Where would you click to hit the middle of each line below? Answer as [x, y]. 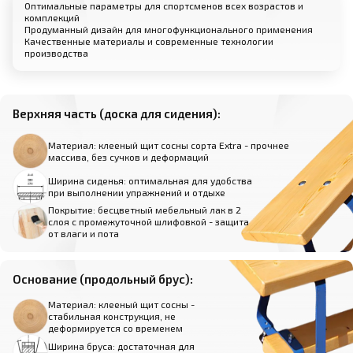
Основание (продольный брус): [103, 279]
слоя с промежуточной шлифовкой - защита [149, 222]
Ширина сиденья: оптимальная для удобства [150, 180]
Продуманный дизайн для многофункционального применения [169, 30]
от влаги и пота [84, 234]
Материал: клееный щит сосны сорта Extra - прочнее [169, 145]
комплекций [52, 18]
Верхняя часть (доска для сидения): [117, 114]
